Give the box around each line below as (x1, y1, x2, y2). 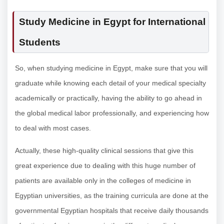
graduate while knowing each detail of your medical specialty (15, 79, 206, 87)
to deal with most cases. (15, 124, 91, 132)
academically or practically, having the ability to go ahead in (15, 94, 202, 102)
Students (19, 37, 60, 48)
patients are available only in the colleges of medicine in (15, 176, 191, 185)
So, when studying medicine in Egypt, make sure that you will (15, 64, 207, 72)
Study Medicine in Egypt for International (19, 16, 205, 27)
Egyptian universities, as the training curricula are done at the (15, 191, 208, 200)
